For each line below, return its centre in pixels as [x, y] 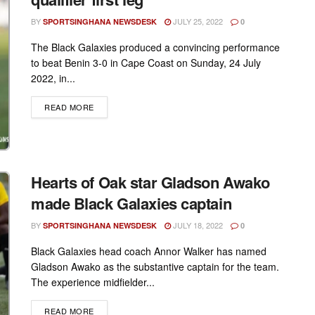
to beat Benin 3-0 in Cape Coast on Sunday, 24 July [146, 63]
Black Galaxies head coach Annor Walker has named [149, 251]
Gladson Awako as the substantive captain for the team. [155, 266]
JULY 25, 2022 [197, 21]
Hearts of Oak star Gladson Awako [150, 182]
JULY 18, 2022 [197, 225]
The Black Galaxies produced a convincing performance [155, 47]
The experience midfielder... [93, 282]
